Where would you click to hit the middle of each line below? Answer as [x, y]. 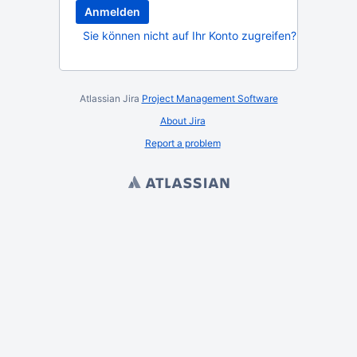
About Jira [182, 121]
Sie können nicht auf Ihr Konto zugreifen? [190, 35]
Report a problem [182, 143]
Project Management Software [210, 98]
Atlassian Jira [110, 98]
